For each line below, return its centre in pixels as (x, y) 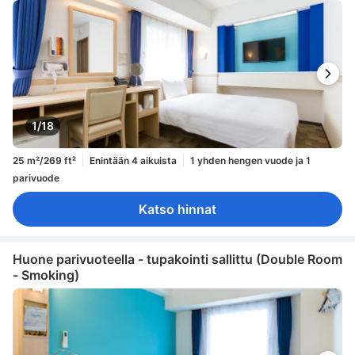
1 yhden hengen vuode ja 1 (250, 160)
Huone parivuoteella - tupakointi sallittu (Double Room (177, 259)
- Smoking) (46, 275)
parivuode (36, 178)
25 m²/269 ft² (44, 160)
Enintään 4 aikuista (133, 160)
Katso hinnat (177, 210)
